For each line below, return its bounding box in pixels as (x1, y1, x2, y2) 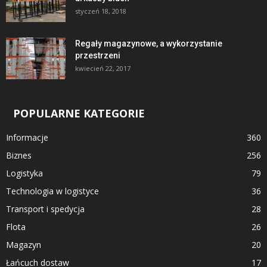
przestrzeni (75, 51, 120, 61)
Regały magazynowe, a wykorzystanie (75, 39, 222, 49)
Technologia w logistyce (6, 185, 99, 197)
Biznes (6, 150, 32, 162)
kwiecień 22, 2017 (75, 64, 131, 73)
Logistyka (6, 167, 43, 179)
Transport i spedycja (6, 203, 85, 215)
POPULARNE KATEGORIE (13, 106, 145, 121)
